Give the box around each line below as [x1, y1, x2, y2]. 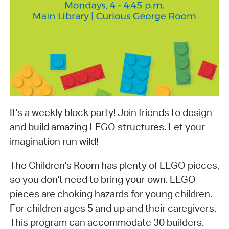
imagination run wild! [9, 135, 98, 148]
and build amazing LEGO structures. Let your [9, 121, 205, 133]
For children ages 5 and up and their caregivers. [9, 201, 216, 214]
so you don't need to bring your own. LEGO [9, 173, 196, 186]
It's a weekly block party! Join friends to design [9, 106, 212, 119]
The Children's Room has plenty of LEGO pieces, [9, 158, 219, 171]
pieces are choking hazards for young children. [9, 187, 212, 200]
